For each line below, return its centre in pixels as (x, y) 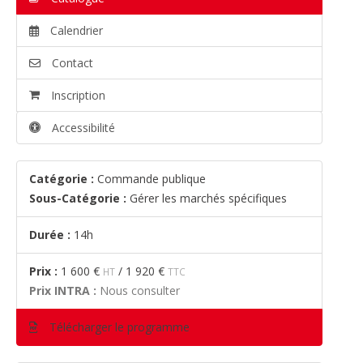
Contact (71, 63)
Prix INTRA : (63, 290)
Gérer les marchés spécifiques (208, 198)
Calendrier (75, 30)
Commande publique (152, 179)
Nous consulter (138, 290)
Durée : (50, 235)
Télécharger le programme (118, 327)
